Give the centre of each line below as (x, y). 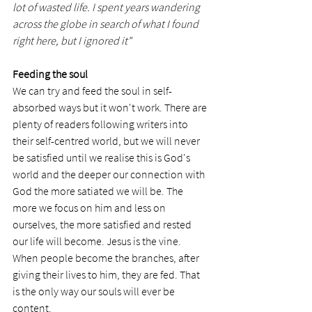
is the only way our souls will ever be (95, 291)
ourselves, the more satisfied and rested (103, 225)
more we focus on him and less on (90, 208)
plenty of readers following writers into (101, 124)
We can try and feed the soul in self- (92, 91)
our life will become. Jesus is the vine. (98, 241)
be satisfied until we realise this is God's (102, 158)
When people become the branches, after (107, 258)
